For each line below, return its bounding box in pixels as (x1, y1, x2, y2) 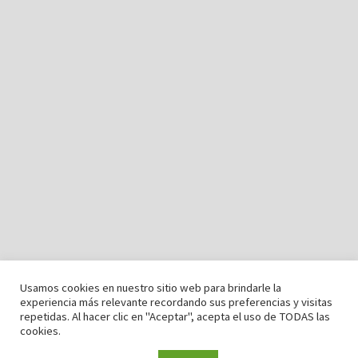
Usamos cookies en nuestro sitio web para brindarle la (20, 280, 281, 295)
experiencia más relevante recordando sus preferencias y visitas (20, 295, 332, 309)
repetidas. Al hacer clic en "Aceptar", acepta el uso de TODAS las (20, 309, 330, 324)
